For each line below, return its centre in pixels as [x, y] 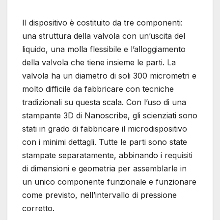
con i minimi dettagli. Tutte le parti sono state [105, 142]
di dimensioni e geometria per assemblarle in [104, 169]
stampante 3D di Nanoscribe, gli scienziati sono [110, 116]
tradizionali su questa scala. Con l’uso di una [104, 102]
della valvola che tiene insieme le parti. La [99, 63]
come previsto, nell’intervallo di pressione [99, 195]
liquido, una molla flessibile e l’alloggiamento [104, 49]
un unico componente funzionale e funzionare [109, 182]
